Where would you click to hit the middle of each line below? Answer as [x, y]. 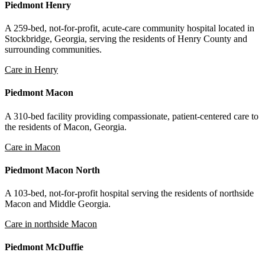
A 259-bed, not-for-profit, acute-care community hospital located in [130, 28]
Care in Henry [31, 70]
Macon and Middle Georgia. [58, 204]
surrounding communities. [53, 50]
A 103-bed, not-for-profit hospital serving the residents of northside [129, 193]
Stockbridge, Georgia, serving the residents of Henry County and [126, 39]
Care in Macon [33, 147]
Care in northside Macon [51, 224]
